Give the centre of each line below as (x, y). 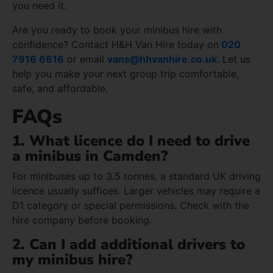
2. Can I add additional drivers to (129, 244)
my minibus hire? (72, 259)
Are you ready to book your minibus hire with (117, 30)
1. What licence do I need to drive (131, 140)
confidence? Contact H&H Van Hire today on (115, 44)
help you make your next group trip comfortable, (126, 73)
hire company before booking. (82, 220)
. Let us (234, 59)
